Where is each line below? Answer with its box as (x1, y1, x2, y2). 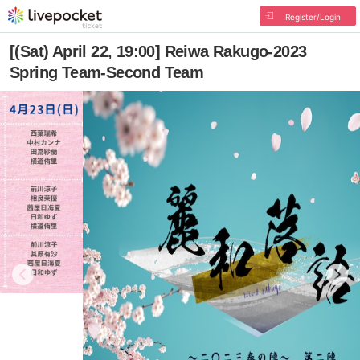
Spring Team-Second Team (10, 63, 204, 81)
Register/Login (284, 12, 341, 22)
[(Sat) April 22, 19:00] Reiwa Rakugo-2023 (10, 43, 307, 60)
